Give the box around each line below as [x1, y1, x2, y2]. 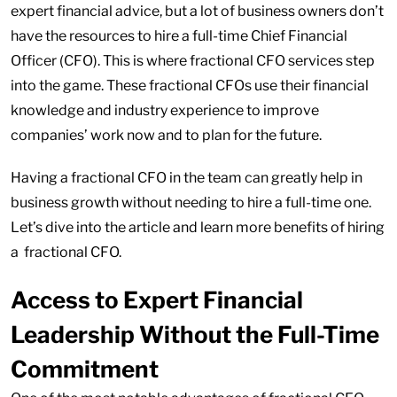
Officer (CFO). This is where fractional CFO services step [11, 52, 375, 69]
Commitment [11, 355, 159, 383]
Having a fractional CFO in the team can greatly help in [11, 169, 362, 186]
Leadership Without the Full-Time [11, 321, 379, 348]
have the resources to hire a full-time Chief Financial [11, 27, 347, 44]
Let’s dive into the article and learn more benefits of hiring [11, 219, 385, 236]
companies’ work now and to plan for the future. [11, 127, 324, 144]
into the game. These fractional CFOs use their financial [11, 77, 369, 94]
